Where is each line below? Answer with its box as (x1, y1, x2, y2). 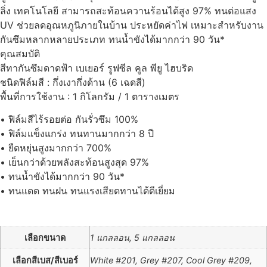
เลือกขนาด (24, 232, 66, 243)
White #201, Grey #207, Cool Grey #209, (90, 254, 252, 265)
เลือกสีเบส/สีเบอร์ (12, 254, 78, 265)
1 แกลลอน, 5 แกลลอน (90, 232, 175, 243)
